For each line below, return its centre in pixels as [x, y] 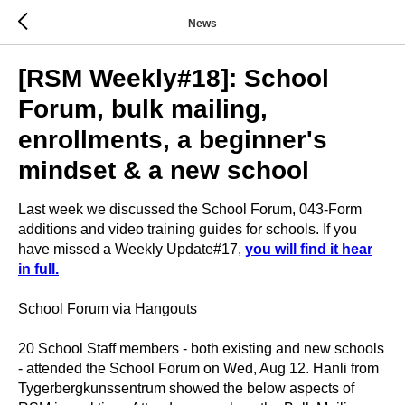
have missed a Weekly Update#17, [132, 249]
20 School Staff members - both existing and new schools [201, 348]
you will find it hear [309, 249]
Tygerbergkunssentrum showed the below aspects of [186, 388]
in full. [38, 269]
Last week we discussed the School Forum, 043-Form [190, 209]
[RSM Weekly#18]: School [174, 78]
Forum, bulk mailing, [143, 109]
